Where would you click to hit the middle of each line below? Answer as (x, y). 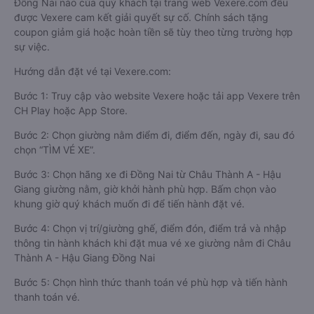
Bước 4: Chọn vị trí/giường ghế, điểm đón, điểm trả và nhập (150, 228)
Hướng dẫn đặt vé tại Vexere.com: (93, 71)
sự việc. (32, 47)
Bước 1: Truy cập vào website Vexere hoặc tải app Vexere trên (157, 96)
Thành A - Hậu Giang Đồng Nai (84, 258)
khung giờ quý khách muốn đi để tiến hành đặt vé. (129, 204)
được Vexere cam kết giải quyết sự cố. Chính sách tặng (141, 17)
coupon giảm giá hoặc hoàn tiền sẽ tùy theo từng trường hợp (153, 32)
